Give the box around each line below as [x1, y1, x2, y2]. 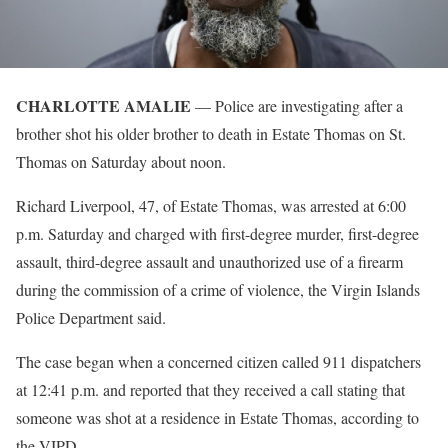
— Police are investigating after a [191, 95, 403, 117]
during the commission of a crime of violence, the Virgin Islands [16, 279, 420, 301]
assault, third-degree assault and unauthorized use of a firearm [16, 251, 403, 273]
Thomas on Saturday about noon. [16, 151, 226, 173]
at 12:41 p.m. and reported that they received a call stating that [16, 379, 405, 401]
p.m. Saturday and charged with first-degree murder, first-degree [16, 223, 419, 245]
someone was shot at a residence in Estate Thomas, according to [16, 407, 419, 429]
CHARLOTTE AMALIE [16, 94, 191, 118]
